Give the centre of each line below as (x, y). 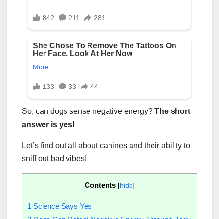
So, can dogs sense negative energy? (88, 111)
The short (172, 111)
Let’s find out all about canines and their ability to (106, 145)
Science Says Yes (62, 206)
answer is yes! (48, 124)
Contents (100, 185)
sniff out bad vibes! (55, 158)
